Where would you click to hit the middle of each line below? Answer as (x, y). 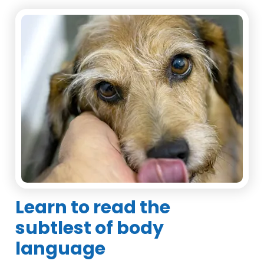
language (61, 249)
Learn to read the (93, 207)
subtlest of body (90, 228)
